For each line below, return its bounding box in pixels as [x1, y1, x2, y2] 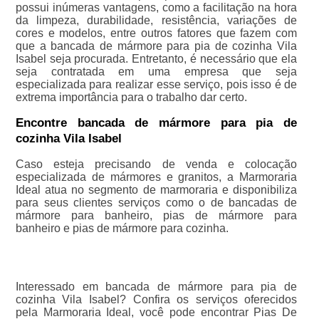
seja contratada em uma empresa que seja [15, 66, 298, 78]
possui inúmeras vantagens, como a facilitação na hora [15, 1, 298, 14]
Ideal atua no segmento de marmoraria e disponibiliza [15, 184, 298, 197]
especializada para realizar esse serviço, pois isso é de [15, 78, 298, 91]
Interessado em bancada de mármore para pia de [15, 281, 298, 293]
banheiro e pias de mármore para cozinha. [15, 222, 229, 235]
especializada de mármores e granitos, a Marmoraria [15, 171, 298, 184]
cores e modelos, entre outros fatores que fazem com [15, 27, 298, 40]
